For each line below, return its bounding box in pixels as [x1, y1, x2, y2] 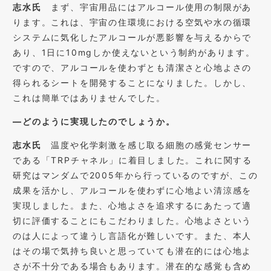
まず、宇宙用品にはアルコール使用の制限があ [41, 2, 252, 13]
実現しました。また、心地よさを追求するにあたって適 [13, 200, 252, 211]
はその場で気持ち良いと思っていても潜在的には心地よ [13, 246, 252, 256]
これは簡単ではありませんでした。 [13, 93, 166, 103]
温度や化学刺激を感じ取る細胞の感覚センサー [41, 140, 252, 151]
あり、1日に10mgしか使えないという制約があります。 [13, 47, 255, 58]
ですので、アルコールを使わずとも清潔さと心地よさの [13, 62, 252, 73]
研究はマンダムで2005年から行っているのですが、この [13, 170, 258, 181]
